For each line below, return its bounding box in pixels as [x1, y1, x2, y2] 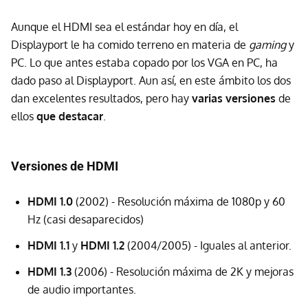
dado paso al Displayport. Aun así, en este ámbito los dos [11, 73, 291, 87]
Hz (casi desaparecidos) [27, 212, 144, 226]
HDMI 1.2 [80, 238, 124, 252]
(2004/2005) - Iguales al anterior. [124, 238, 291, 252]
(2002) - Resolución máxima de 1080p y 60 [73, 194, 285, 208]
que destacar [36, 109, 103, 123]
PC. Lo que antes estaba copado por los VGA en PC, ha [11, 55, 278, 69]
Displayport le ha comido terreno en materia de [11, 37, 249, 52]
